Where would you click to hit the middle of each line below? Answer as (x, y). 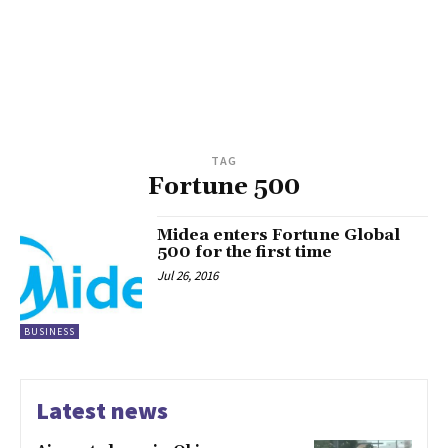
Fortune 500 (224, 187)
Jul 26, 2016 (188, 276)
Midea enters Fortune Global (279, 235)
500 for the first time (245, 252)
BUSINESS (49, 331)
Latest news (102, 410)
